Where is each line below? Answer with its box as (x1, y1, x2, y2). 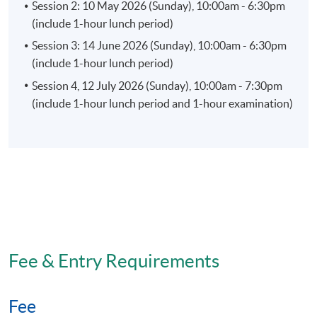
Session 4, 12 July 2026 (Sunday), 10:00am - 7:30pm (32, 79, 283, 92)
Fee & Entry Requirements (8, 250, 219, 271)
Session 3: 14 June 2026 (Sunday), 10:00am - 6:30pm (32, 39, 287, 52)
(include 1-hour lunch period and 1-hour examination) (32, 96, 294, 110)
